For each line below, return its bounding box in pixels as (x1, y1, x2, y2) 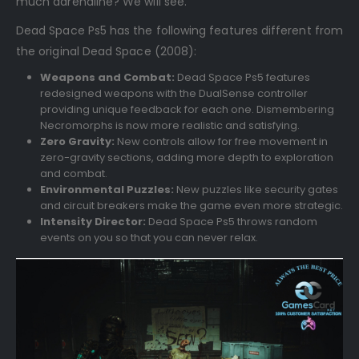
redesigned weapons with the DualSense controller (39, 85, 308, 101)
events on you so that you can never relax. (39, 229, 258, 245)
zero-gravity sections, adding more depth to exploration (39, 149, 333, 165)
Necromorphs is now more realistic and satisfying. (39, 117, 300, 133)
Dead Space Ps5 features (174, 69, 310, 85)
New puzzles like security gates (175, 181, 338, 197)
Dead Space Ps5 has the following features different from (16, 22, 343, 38)
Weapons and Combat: (39, 69, 175, 85)
